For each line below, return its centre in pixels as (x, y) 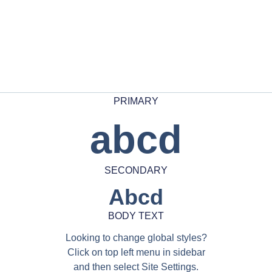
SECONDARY (136, 171)
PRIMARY (136, 101)
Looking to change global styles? (136, 238)
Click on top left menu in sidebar (136, 253)
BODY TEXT (136, 216)
